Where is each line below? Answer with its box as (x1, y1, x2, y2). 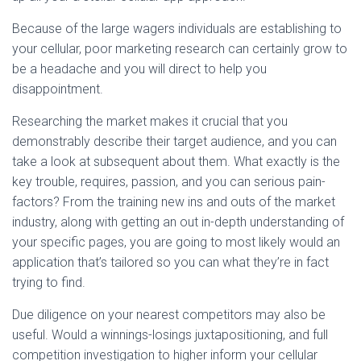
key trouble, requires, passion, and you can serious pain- (12, 174, 326, 189)
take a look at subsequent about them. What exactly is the (12, 154, 340, 169)
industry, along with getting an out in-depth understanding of (12, 214, 344, 230)
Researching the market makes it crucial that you (12, 114, 288, 129)
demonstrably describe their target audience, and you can (12, 134, 337, 149)
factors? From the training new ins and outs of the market (12, 194, 335, 210)
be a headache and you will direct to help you (12, 61, 267, 77)
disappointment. (12, 81, 103, 97)
